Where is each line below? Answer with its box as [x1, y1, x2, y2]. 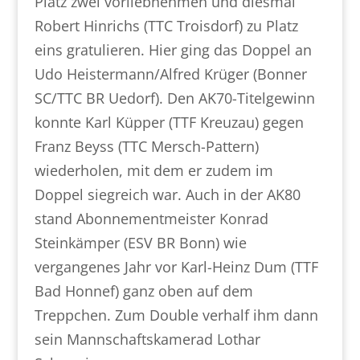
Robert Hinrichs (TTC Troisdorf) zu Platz [34, 16, 298, 35]
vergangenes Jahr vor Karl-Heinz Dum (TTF [34, 257, 318, 276]
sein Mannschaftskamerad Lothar [34, 329, 260, 349]
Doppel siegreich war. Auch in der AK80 [34, 185, 301, 204]
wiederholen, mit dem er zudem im [34, 161, 273, 180]
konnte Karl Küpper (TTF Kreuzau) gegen [34, 112, 304, 132]
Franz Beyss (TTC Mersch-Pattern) [34, 137, 259, 156]
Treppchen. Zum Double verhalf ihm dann [34, 305, 318, 325]
